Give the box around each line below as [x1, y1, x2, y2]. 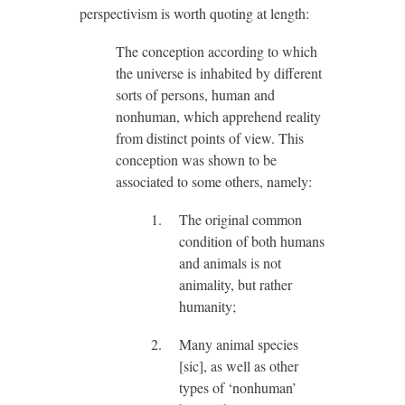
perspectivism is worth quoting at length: [79, 3, 309, 23]
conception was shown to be [115, 149, 277, 169]
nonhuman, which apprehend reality [115, 106, 321, 126]
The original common [178, 209, 302, 229]
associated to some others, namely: [115, 171, 312, 191]
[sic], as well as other [178, 355, 298, 375]
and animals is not [178, 252, 281, 272]
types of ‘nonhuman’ [178, 377, 297, 397]
